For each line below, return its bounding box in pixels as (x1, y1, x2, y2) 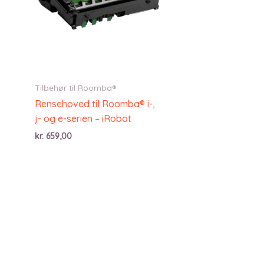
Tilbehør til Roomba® (35, 82, 116, 93)
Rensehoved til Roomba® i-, (35, 97, 155, 110)
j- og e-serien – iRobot (35, 112, 131, 124)
